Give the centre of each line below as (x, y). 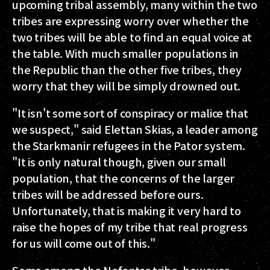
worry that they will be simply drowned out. (127, 86)
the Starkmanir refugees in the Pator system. (129, 145)
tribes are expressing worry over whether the (131, 20)
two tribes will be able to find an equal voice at (132, 37)
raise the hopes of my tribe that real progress (130, 227)
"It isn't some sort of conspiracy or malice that (130, 113)
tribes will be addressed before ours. (108, 194)
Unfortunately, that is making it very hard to (127, 210)
